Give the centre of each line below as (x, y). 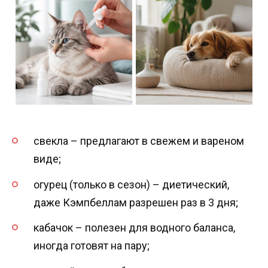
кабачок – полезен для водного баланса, (134, 228)
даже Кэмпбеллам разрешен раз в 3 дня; (136, 202)
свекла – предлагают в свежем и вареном (139, 141)
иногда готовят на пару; (92, 246)
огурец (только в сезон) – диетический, (131, 184)
